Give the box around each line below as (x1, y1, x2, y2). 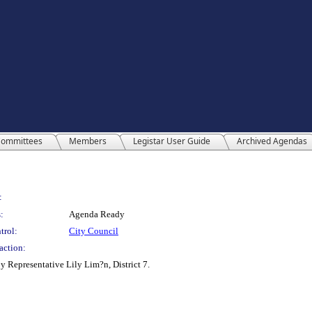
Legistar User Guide (133, 135, 210, 147)
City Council (69, 226, 118, 236)
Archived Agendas (237, 135, 307, 147)
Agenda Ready (69, 209, 125, 219)
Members (69, 135, 107, 147)
